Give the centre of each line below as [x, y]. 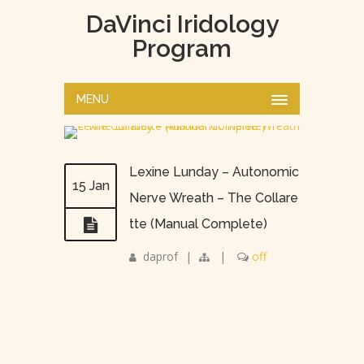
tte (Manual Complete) [198, 224]
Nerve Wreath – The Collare [214, 198]
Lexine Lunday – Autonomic [214, 172]
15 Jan [91, 186]
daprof [160, 256]
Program [182, 48]
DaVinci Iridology [182, 24]
